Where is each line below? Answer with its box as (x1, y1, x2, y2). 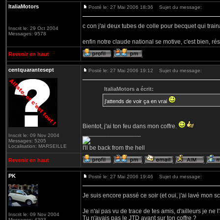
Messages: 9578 (8, 31, 46, 36)
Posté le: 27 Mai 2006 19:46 (88, 174, 153, 179)
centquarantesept (8, 67, 54, 73)
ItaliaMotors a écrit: (104, 86, 154, 92)
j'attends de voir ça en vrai (105, 98, 168, 104)
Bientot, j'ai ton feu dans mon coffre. (82, 123, 178, 130)
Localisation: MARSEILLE (8, 143, 67, 149)
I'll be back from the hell (82, 144, 145, 151)
